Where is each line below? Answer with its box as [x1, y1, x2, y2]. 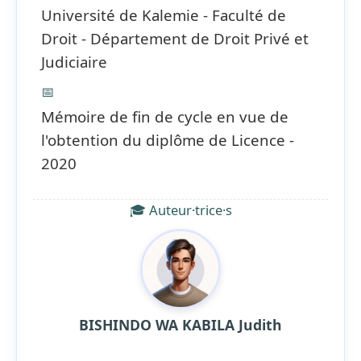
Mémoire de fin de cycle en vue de [41, 106, 288, 127]
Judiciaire [41, 52, 107, 72]
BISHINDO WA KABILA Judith [79, 315, 282, 334]
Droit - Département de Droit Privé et [41, 28, 309, 48]
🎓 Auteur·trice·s [129, 201, 232, 219]
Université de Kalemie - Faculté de [41, 5, 286, 25]
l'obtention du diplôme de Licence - [41, 130, 294, 150]
